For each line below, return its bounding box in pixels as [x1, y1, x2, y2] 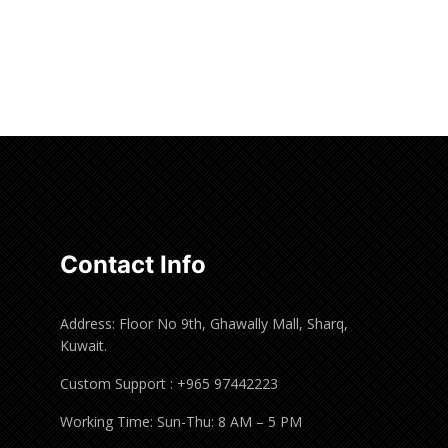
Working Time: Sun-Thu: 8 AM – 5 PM [60, 412, 303, 431]
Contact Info [60, 250, 207, 279]
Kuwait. [60, 336, 108, 355]
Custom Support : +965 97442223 [60, 374, 279, 393]
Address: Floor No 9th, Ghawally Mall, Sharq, [60, 314, 349, 333]
